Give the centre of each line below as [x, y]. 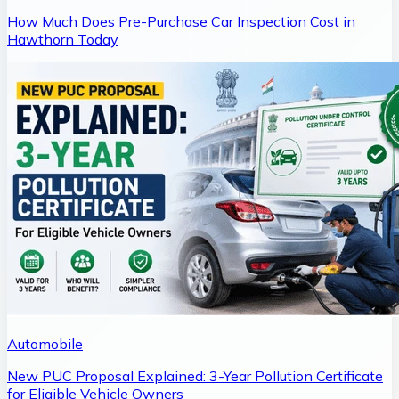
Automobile [45, 343]
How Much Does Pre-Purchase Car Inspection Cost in [181, 21]
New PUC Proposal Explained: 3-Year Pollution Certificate [195, 375]
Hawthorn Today [63, 39]
